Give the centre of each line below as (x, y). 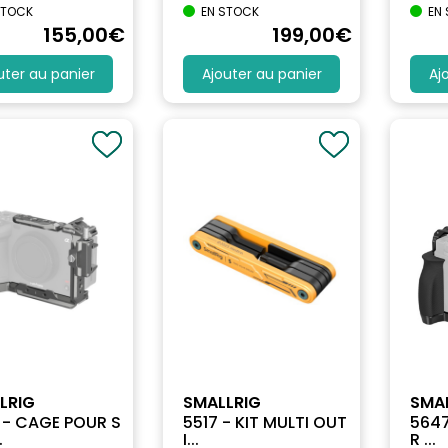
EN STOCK (229, 11)
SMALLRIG (222, 402)
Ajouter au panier (261, 73)
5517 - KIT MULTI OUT (265, 422)
